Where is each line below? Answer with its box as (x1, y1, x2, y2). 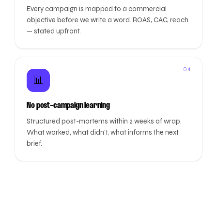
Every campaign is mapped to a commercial (27, 5, 167, 13)
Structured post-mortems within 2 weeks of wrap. (27, 117, 182, 125)
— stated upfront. (27, 27, 81, 35)
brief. (27, 139, 43, 148)
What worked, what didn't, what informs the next (27, 128, 179, 137)
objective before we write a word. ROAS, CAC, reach (27, 16, 189, 24)
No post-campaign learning (27, 102, 110, 109)
